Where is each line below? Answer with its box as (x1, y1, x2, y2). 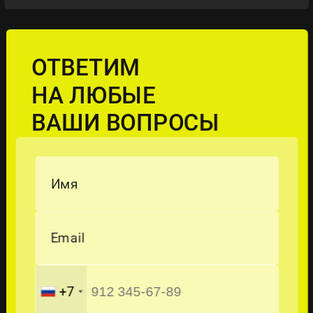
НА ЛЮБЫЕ (31, 82, 156, 109)
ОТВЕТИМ (31, 54, 140, 82)
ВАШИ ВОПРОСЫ (31, 109, 219, 137)
